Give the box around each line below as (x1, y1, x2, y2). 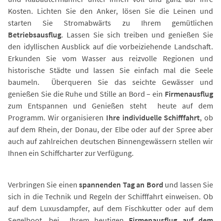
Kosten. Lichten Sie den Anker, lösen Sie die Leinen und (8, 6, 213, 16)
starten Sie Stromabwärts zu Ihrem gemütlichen (8, 18, 213, 28)
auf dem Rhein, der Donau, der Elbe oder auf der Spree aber (8, 124, 213, 135)
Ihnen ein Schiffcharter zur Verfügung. (8, 148, 134, 158)
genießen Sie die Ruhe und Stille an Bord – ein (8, 89, 165, 99)
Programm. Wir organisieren (8, 112, 104, 123)
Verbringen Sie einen (8, 180, 79, 190)
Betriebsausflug (8, 30, 61, 40)
